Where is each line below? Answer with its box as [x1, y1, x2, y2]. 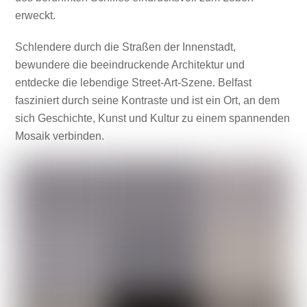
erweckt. [15, 9, 56, 21]
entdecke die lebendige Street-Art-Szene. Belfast [15, 77, 252, 89]
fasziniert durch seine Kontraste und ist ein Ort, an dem [15, 95, 280, 107]
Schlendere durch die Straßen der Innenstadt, [15, 41, 236, 53]
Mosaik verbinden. [15, 130, 105, 143]
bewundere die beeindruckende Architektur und [15, 59, 245, 71]
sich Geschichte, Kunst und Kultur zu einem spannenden [15, 112, 291, 125]
